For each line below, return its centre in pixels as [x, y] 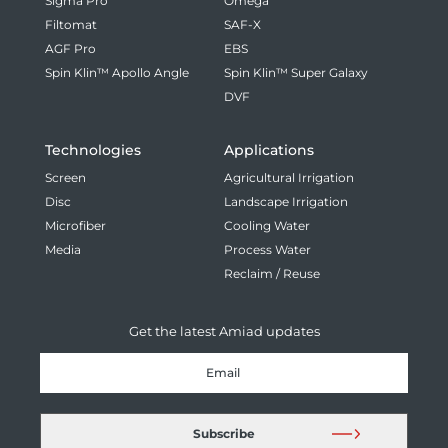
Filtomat [71, 24]
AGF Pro [70, 48]
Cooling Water [267, 225]
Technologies [93, 149]
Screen [65, 177]
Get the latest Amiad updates [224, 330]
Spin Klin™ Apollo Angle [117, 72]
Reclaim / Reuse [272, 273]
